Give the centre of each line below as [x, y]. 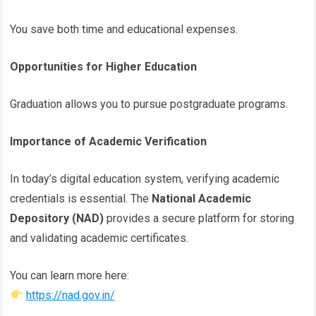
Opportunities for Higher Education [104, 66]
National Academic [202, 198]
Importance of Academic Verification [109, 141]
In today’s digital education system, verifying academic [145, 178]
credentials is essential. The [81, 198]
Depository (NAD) [57, 218]
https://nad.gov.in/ [70, 295]
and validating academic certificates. [99, 238]
